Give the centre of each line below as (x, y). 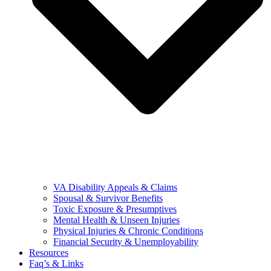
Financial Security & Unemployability (126, 242)
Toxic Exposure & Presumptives (115, 209)
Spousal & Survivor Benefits (108, 198)
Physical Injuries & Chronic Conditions (128, 231)
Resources (49, 253)
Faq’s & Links (56, 264)
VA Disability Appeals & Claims (115, 188)
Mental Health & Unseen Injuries (116, 220)
